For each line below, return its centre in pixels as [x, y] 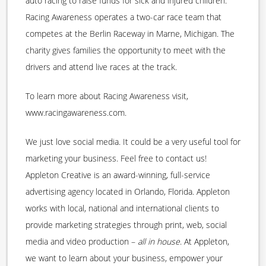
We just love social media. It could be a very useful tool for [133, 142]
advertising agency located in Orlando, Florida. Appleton [128, 192]
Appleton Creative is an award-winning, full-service [118, 175]
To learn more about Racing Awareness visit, [107, 96]
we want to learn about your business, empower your [124, 258]
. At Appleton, [205, 242]
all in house [159, 242]
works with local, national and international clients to [122, 208]
